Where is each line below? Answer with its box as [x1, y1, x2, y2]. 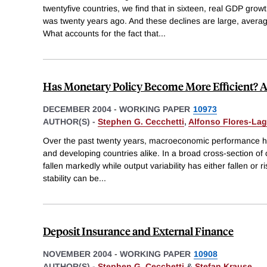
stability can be [43, 173, 99, 183]
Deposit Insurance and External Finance [43, 223, 234, 238]
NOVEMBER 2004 [43, 249, 112, 259]
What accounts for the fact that [43, 28, 159, 38]
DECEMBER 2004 [43, 104, 111, 114]
